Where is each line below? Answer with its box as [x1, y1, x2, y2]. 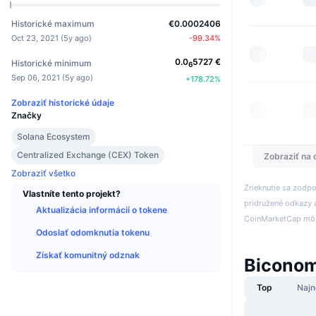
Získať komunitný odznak [36, 249, 140, 260]
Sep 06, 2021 [11, 73, 60, 83]
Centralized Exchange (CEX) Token [17, 149, 159, 160]
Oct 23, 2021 [11, 33, 59, 44]
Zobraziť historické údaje [11, 97, 114, 108]
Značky [11, 109, 42, 121]
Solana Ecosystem [17, 130, 90, 142]
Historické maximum [11, 18, 95, 30]
